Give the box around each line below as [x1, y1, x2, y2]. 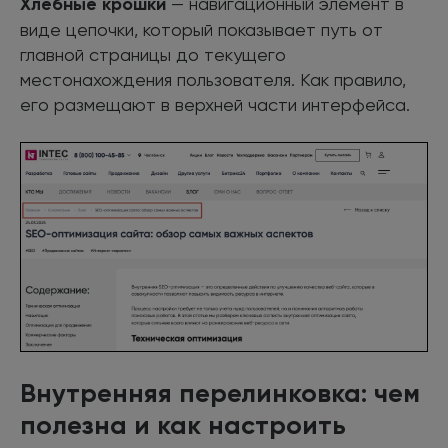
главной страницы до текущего [20, 43, 286, 65]
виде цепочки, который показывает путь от [20, 18, 383, 40]
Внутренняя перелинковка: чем [20, 376, 420, 409]
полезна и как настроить [20, 408, 346, 441]
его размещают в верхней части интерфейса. [20, 93, 410, 115]
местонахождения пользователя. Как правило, [20, 68, 406, 90]
